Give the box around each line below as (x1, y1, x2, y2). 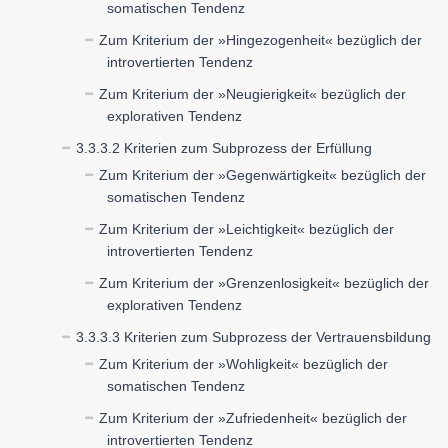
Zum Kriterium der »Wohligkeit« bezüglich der (99, 356, 388, 372)
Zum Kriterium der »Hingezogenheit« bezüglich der (99, 32, 422, 48)
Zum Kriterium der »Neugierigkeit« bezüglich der (99, 86, 406, 102)
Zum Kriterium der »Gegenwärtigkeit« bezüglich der (99, 167, 426, 183)
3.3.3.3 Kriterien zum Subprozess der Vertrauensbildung (76, 329, 431, 345)
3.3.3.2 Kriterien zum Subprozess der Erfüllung (76, 140, 372, 156)
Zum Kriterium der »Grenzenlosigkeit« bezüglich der (99, 275, 429, 291)
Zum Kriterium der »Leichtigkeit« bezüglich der (99, 221, 394, 237)
